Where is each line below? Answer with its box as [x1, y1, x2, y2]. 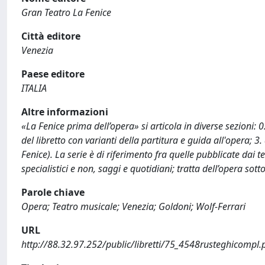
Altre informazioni [21, 105, 108, 118]
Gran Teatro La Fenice [21, 6, 111, 19]
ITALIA [21, 82, 47, 95]
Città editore [21, 30, 80, 43]
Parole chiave [21, 186, 85, 199]
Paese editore [21, 67, 85, 80]
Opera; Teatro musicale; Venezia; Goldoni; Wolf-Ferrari [21, 200, 245, 213]
